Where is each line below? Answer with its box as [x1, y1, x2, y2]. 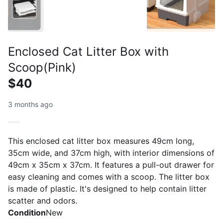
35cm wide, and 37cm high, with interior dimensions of [8, 147, 215, 158]
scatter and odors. [8, 195, 77, 206]
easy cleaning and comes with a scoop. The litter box [8, 171, 210, 182]
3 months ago [8, 100, 53, 109]
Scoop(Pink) [8, 60, 76, 75]
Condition [8, 207, 46, 218]
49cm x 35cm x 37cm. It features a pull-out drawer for [8, 159, 214, 170]
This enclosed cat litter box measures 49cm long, [8, 135, 194, 146]
